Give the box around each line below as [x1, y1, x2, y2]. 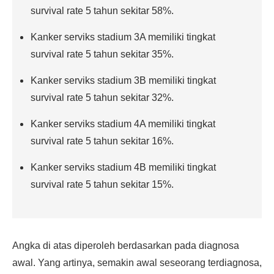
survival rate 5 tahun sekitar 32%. [31, 92, 174, 103]
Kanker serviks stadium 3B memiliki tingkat [31, 75, 216, 86]
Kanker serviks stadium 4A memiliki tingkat [31, 119, 215, 129]
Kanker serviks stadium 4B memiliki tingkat [31, 162, 216, 172]
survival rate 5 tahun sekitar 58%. [31, 6, 174, 16]
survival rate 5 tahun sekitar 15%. [31, 179, 174, 190]
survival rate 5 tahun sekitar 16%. [31, 136, 174, 146]
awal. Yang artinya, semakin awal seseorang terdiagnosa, [12, 257, 262, 268]
